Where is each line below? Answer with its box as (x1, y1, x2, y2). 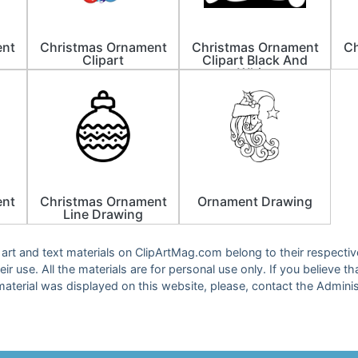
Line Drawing (63, 206, 143, 223)
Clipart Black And (202, 52, 308, 69)
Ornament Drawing (197, 193, 312, 210)
